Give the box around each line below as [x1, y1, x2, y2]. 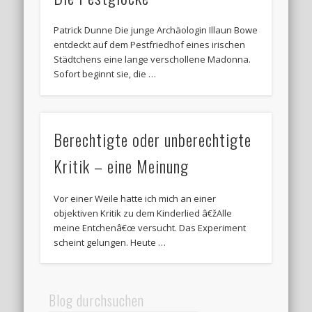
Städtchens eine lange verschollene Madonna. [54, 53, 251, 66]
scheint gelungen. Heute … [54, 235, 166, 249]
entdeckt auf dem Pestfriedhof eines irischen [54, 38, 246, 52]
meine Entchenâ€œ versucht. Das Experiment [54, 221, 247, 234]
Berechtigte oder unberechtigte [54, 126, 252, 152]
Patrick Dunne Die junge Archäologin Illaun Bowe [54, 24, 258, 37]
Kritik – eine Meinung [54, 153, 189, 178]
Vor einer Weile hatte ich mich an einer [54, 192, 217, 205]
